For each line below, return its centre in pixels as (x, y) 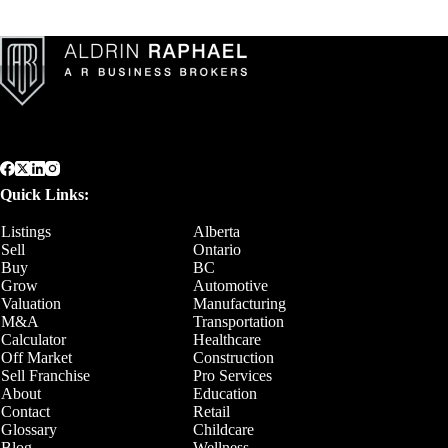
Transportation (238, 321)
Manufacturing (239, 303)
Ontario (217, 249)
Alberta (216, 231)
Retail (211, 411)
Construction (233, 357)
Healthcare (227, 339)
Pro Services (232, 375)
